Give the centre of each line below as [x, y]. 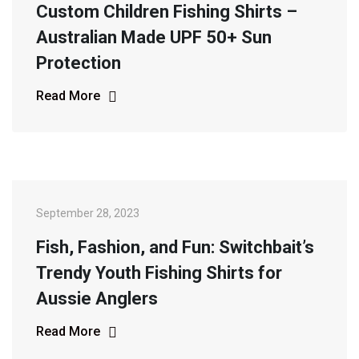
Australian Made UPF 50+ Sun [154, 37]
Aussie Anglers [97, 298]
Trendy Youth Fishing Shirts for [159, 272]
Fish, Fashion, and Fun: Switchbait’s [175, 247]
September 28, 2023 [88, 213]
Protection [79, 63]
